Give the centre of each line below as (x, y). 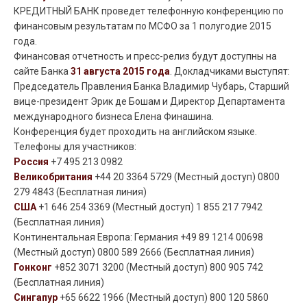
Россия (31, 161)
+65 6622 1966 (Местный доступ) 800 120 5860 (163, 297)
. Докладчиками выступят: (230, 71)
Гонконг (33, 267)
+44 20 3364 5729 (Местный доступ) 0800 (186, 176)
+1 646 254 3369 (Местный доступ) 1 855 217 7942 (149, 207)
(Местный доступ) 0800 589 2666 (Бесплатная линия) (134, 252)
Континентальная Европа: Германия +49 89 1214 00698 (138, 237)
